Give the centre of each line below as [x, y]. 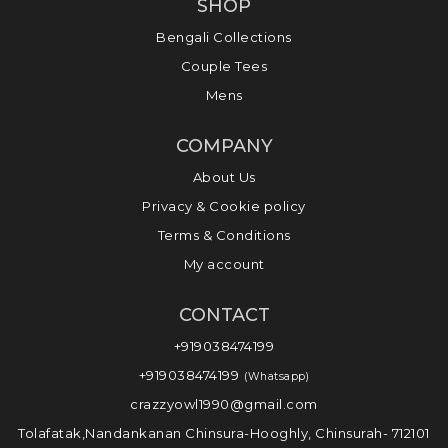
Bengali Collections [224, 37]
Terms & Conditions [224, 235]
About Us [224, 177]
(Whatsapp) [277, 377]
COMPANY [224, 146]
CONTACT [224, 315]
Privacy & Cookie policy [224, 206]
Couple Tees [224, 66]
